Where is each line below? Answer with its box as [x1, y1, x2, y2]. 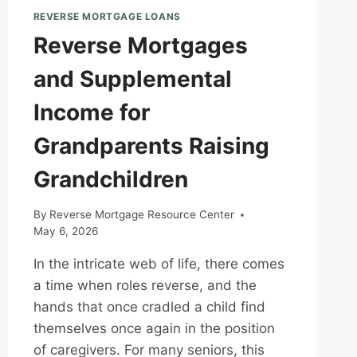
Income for [33, 98, 150, 126]
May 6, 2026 [33, 225, 98, 238]
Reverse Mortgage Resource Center [49, 208, 234, 222]
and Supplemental [33, 65, 232, 92]
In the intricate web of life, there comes [33, 256, 284, 273]
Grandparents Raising [33, 131, 269, 159]
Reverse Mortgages [33, 31, 248, 59]
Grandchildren [33, 165, 188, 193]
